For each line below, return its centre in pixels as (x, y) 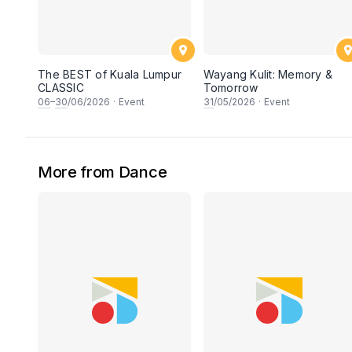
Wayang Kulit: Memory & (268, 75)
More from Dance (103, 172)
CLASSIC (61, 88)
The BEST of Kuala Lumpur (110, 75)
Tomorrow (231, 88)
